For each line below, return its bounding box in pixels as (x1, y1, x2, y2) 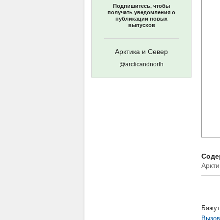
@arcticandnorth (119, 61, 164, 68)
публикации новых (115, 16, 167, 22)
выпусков (128, 22, 155, 28)
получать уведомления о (108, 9, 175, 15)
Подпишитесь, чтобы (113, 3, 170, 9)
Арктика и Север (115, 48, 168, 55)
